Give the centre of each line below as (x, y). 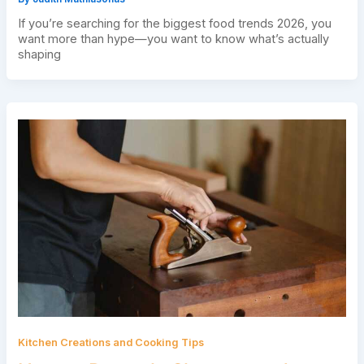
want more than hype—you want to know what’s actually (173, 39)
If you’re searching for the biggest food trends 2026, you (174, 23)
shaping (39, 54)
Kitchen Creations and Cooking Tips (110, 342)
